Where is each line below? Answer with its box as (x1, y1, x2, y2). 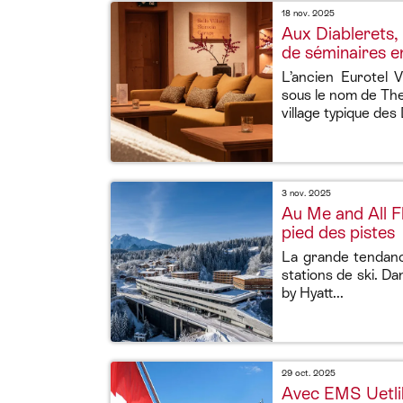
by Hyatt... (282, 284, 344, 301)
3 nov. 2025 (282, 188, 331, 198)
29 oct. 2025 (282, 368, 336, 378)
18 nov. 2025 (282, 8, 335, 18)
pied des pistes (282, 223, 395, 242)
